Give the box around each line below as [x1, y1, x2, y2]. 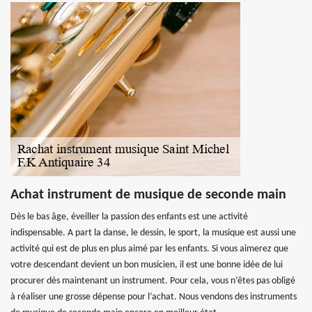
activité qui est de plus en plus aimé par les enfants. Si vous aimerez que [10, 244, 288, 254]
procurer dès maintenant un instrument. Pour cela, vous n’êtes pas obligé [10, 276, 295, 286]
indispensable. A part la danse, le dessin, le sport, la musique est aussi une [10, 228, 296, 238]
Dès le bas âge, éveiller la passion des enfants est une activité [10, 212, 248, 222]
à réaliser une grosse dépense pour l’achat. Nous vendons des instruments [10, 292, 297, 302]
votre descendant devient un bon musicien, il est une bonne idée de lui [10, 260, 283, 270]
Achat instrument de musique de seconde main [10, 188, 286, 202]
